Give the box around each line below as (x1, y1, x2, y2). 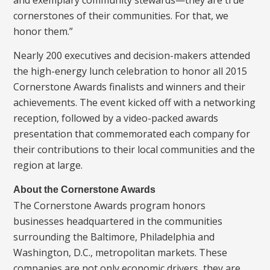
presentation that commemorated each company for (13, 127, 251, 140)
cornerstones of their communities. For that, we (13, 8, 229, 22)
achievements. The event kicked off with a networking (13, 95, 256, 109)
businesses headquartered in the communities (13, 215, 223, 228)
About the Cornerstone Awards (13, 184, 156, 195)
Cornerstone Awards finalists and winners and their (13, 80, 246, 93)
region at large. (13, 158, 83, 172)
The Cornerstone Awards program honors (13, 199, 206, 213)
